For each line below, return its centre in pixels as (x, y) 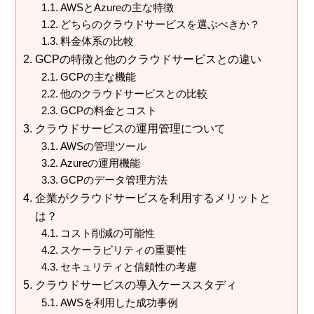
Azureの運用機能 (100, 163)
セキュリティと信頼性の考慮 (128, 267)
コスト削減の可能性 (107, 233)
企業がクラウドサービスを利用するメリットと (152, 197)
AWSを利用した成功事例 (119, 302)
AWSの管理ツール (103, 146)
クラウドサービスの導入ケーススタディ (136, 284)
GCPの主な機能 (98, 77)
